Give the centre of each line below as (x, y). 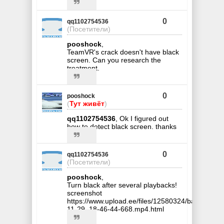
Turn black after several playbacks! (122, 185)
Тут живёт (87, 103)
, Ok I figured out (142, 118)
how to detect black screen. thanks (122, 126)
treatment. (83, 68)
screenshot (84, 193)
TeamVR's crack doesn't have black (123, 52)
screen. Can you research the (114, 60)
